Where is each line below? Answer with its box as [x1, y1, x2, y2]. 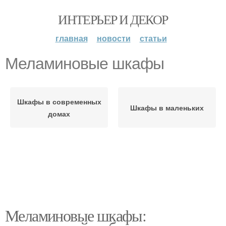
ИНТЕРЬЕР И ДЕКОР [58, 11, 168, 28]
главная [55, 32, 88, 44]
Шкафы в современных [17, 96, 101, 106]
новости [96, 32, 131, 44]
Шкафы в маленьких [130, 102, 204, 112]
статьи [139, 32, 167, 44]
